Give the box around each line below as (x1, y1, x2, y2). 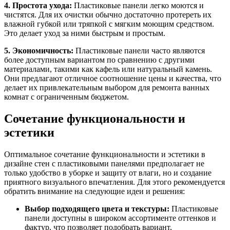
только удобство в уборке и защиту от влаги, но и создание (4, 168, 212, 177)
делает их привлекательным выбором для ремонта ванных (4, 83, 209, 92)
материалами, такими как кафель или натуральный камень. (4, 65, 212, 74)
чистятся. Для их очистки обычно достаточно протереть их (4, 10, 212, 20)
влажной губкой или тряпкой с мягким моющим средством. (4, 20, 214, 29)
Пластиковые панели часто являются (73, 46, 205, 55)
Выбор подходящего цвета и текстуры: (25, 204, 169, 213)
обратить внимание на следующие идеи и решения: (4, 186, 185, 196)
